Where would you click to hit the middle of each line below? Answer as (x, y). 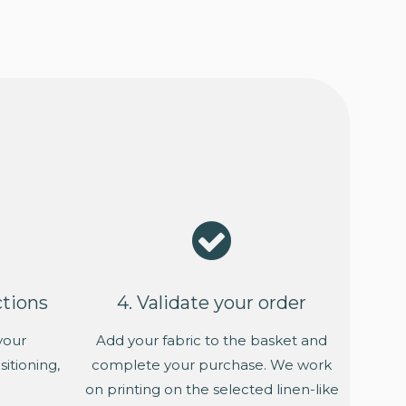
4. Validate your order (212, 303)
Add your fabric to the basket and (212, 341)
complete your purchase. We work (212, 365)
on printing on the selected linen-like (212, 390)
